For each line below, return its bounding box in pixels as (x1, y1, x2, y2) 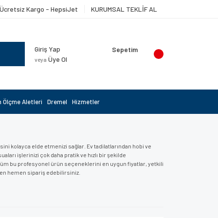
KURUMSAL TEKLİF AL (91, 5, 157, 13)
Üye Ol (47, 55, 67, 63)
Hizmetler (72, 98, 100, 106)
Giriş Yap (35, 45, 60, 53)
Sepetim (112, 45, 138, 54)
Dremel (47, 98, 67, 106)
